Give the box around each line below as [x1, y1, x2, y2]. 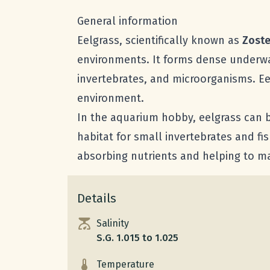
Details [77, 190, 116, 206]
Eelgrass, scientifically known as [77, 33, 242, 47]
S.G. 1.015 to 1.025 [96, 231, 178, 243]
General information [77, 14, 178, 28]
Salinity [96, 217, 129, 229]
